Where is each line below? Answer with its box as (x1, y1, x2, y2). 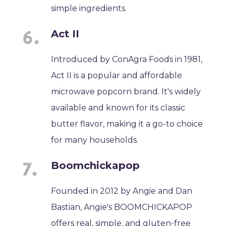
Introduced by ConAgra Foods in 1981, (51, 54, 203, 64)
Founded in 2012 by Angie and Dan (51, 186, 193, 196)
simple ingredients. (51, 3, 127, 13)
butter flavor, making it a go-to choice (51, 119, 203, 129)
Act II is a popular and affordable (51, 70, 183, 80)
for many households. (51, 135, 139, 145)
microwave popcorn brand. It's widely (51, 86, 201, 96)
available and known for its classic (51, 102, 186, 112)
